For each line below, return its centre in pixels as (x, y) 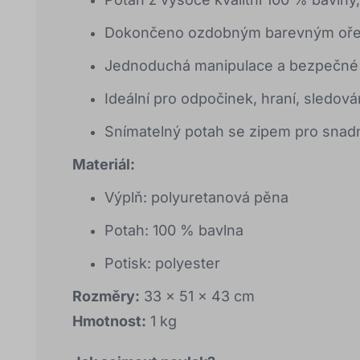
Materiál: (104, 165)
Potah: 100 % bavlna (174, 231)
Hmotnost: (109, 321)
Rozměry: (106, 297)
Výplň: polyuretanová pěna (196, 198)
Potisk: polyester (162, 264)
